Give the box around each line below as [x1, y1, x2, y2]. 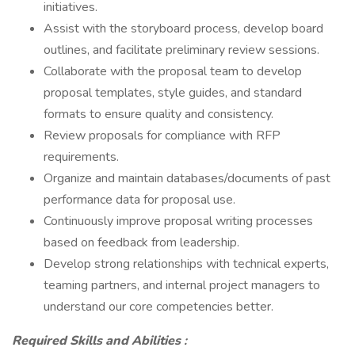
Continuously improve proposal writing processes [44, 212, 313, 230]
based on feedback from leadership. [44, 234, 239, 251]
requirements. [44, 148, 119, 166]
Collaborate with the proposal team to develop [44, 63, 302, 80]
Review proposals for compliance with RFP [44, 127, 281, 144]
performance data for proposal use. [44, 191, 235, 208]
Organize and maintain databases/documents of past [44, 170, 330, 187]
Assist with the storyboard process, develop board [44, 20, 323, 37]
